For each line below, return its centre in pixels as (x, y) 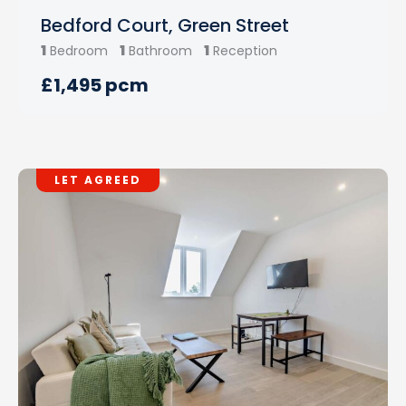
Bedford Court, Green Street (165, 26)
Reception (245, 51)
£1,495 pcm (95, 86)
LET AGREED (98, 180)
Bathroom (160, 51)
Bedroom (79, 51)
